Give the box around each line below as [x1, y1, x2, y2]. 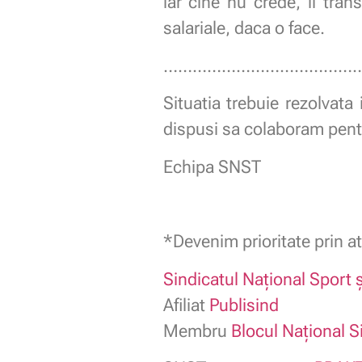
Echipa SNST [162, 156, 261, 177]
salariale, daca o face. [162, 18, 325, 39]
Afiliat [162, 294, 209, 315]
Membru [162, 320, 231, 341]
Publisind [208, 294, 279, 315]
